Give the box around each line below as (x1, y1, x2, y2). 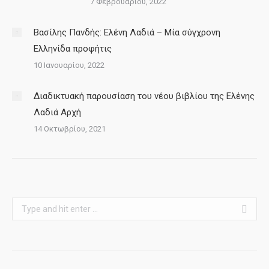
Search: (12, 200, 41, 210)
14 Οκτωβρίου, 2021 (34, 124, 106, 133)
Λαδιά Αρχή (34, 107, 81, 118)
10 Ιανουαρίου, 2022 (34, 61, 104, 70)
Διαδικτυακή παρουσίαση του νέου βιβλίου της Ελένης (34, 91, 255, 101)
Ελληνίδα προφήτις (34, 43, 112, 54)
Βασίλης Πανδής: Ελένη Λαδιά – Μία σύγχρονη (34, 27, 220, 38)
